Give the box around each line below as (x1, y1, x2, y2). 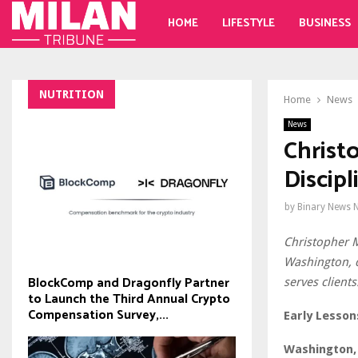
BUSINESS (298, 14, 351, 33)
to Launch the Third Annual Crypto (28, 288, 230, 311)
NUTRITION (39, 88, 104, 101)
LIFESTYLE (221, 14, 275, 33)
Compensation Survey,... (28, 304, 169, 327)
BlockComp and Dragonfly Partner (28, 272, 229, 295)
